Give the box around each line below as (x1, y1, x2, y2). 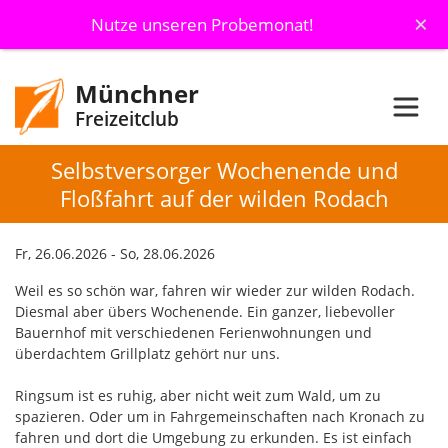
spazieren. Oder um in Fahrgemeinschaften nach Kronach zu (15, 407, 425, 427)
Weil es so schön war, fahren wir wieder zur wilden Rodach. (15, 281, 415, 301)
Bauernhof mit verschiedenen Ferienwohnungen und (15, 323, 372, 343)
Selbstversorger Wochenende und (50, 155, 398, 186)
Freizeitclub (75, 106, 179, 132)
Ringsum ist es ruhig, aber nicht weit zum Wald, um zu (15, 386, 381, 406)
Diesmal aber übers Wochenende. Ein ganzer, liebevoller (15, 302, 395, 322)
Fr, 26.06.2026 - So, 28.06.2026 (15, 244, 215, 264)
